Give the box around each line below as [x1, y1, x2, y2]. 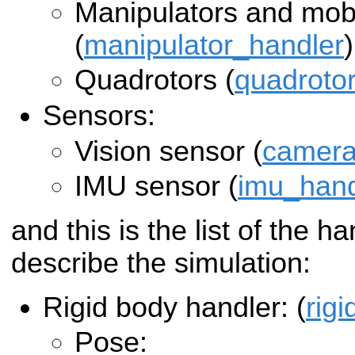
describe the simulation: [11, 246, 311, 279]
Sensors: [43, 100, 155, 132]
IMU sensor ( [74, 170, 238, 203]
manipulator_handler [84, 29, 344, 61]
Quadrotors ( [74, 64, 235, 97]
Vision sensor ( [74, 135, 262, 167]
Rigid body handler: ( [43, 291, 306, 323]
